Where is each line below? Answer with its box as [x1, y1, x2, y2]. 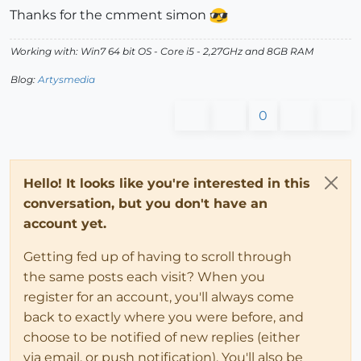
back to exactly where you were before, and [23, 309, 304, 325]
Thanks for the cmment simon [10, 6, 210, 23]
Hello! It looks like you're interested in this [23, 175, 310, 191]
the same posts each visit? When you [23, 268, 265, 284]
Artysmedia [38, 73, 95, 85]
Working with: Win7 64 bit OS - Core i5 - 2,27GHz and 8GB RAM [10, 44, 313, 57]
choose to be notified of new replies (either [23, 329, 300, 345]
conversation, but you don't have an [23, 195, 268, 211]
